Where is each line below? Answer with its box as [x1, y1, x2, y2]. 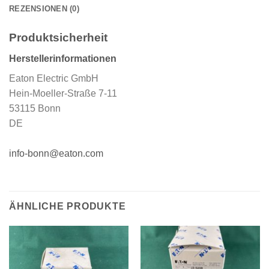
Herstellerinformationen [9, 53, 116, 64]
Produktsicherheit [9, 31, 107, 44]
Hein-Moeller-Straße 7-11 [9, 88, 117, 98]
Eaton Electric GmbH [9, 73, 98, 83]
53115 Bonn [9, 103, 61, 113]
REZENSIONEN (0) [9, 4, 79, 14]
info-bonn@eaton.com [9, 148, 103, 159]
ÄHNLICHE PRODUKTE [9, 201, 126, 212]
